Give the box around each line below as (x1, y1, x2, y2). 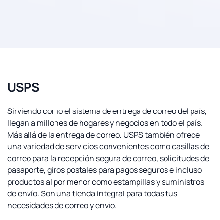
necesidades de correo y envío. (7, 200, 117, 211)
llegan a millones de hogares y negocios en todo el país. (7, 117, 203, 128)
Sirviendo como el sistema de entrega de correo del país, (7, 106, 207, 116)
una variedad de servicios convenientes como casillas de (7, 141, 209, 152)
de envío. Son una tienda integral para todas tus (7, 188, 177, 199)
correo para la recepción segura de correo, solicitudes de (7, 153, 209, 164)
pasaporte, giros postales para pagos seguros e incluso (7, 165, 202, 175)
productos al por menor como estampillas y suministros (7, 176, 204, 187)
